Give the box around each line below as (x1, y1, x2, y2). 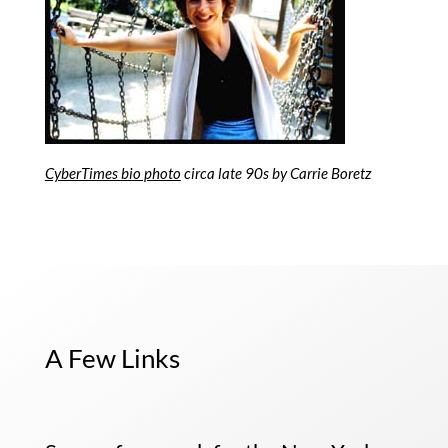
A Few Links (44, 342, 180, 374)
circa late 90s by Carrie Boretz (180, 164, 371, 182)
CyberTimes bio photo (44, 164, 181, 182)
